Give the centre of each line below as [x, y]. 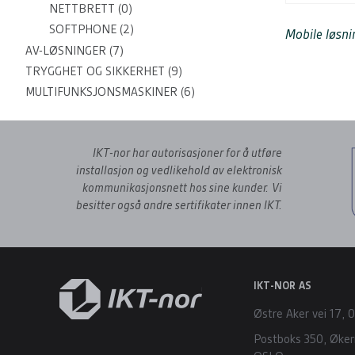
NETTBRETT [82, 8]
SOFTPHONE [83, 29]
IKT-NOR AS [282, 286]
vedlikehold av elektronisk [217, 170]
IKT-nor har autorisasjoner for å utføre [187, 153]
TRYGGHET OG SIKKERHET [95, 71]
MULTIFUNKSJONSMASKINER [101, 92]
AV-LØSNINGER [66, 50]
